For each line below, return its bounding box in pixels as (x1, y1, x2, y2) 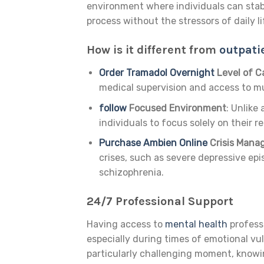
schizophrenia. (98, 167, 164, 179)
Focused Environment (128, 102, 226, 114)
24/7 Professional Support (87, 194, 233, 208)
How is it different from (87, 42, 219, 57)
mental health (165, 218, 227, 230)
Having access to (87, 218, 165, 230)
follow (98, 102, 127, 114)
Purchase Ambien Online (98, 137, 207, 149)
